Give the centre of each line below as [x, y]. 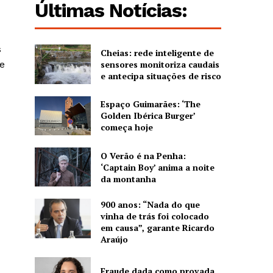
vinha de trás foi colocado [154, 216]
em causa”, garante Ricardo [157, 228]
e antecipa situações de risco [161, 76]
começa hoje [126, 127]
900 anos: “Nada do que [150, 205]
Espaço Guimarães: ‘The [150, 104]
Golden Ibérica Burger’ [148, 116]
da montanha [128, 179]
